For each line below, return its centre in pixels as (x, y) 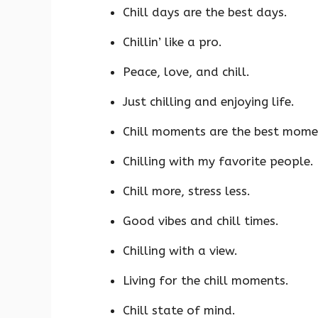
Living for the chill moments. (206, 280)
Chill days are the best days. (205, 12)
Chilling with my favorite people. (218, 161)
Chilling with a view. (180, 250)
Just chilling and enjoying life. (209, 101)
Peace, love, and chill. (186, 71)
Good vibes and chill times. (201, 220)
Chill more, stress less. (187, 191)
